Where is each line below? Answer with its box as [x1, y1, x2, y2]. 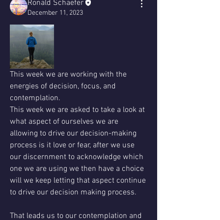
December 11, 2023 [27, 9, 83, 17]
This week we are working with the [10, 70, 127, 80]
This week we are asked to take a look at [10, 105, 145, 115]
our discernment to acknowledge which [10, 152, 143, 162]
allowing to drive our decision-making [10, 129, 137, 138]
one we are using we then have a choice [10, 164, 144, 174]
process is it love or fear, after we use [10, 140, 135, 150]
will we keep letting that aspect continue [10, 176, 146, 186]
